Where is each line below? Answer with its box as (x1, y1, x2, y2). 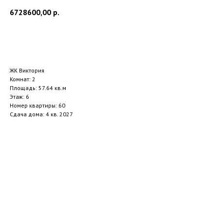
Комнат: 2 (10, 75, 36, 83)
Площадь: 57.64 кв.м (10, 84, 66, 91)
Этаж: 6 (10, 92, 29, 100)
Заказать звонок (82, 35, 136, 44)
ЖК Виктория (10, 66, 44, 74)
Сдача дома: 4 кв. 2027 (10, 110, 73, 118)
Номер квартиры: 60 (10, 101, 65, 109)
